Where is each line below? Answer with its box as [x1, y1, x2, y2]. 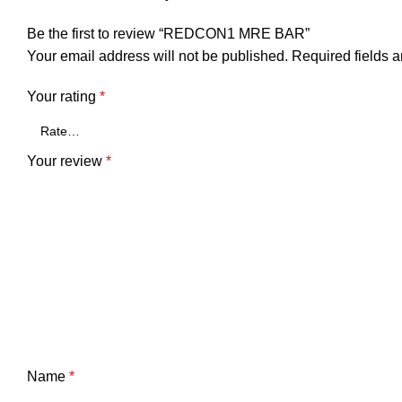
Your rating [27, 89, 100, 105]
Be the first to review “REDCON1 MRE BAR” [27, 26, 310, 42]
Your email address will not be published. [27, 48, 288, 65]
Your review [27, 153, 106, 170]
